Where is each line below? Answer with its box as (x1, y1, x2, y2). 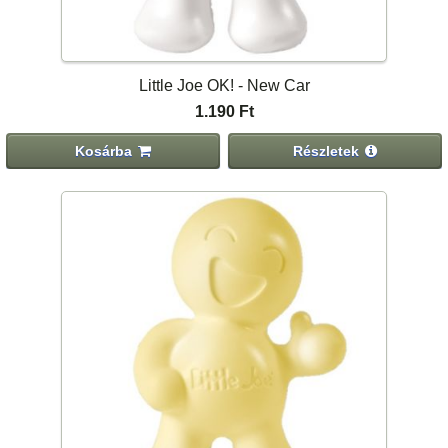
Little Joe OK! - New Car (138, 76, 310, 94)
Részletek (293, 143, 360, 160)
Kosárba (75, 143, 133, 160)
